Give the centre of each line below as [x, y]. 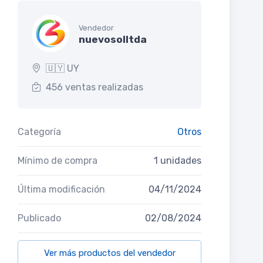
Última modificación [61, 190]
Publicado [39, 218]
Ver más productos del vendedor [109, 253]
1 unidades [178, 161]
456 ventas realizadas [95, 87]
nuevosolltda [113, 39]
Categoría [39, 132]
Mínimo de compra [58, 161]
